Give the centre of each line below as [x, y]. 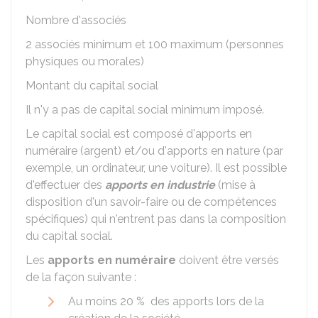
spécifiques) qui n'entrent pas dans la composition [156, 219]
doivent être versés [227, 260]
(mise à [235, 185]
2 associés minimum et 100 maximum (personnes [155, 44]
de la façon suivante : [81, 277]
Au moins [94, 301]
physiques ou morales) [85, 61]
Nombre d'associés [76, 20]
